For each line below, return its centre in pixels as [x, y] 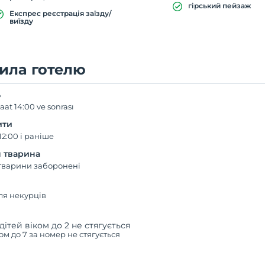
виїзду [22, 21]
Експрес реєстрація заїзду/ [61, 13]
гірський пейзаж [220, 6]
